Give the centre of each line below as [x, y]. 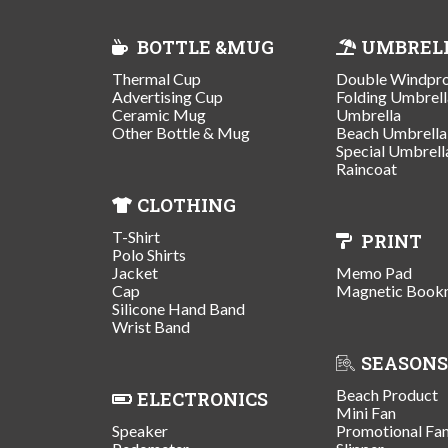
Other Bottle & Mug [181, 132]
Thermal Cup [156, 78]
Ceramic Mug [159, 114]
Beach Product [387, 394]
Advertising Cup [167, 96]
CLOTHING [186, 204]
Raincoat [366, 168]
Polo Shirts [149, 254]
